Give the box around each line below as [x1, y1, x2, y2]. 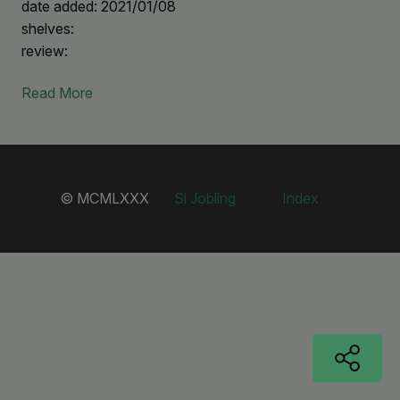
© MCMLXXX [60, 189, 153, 208]
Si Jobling [174, 189, 236, 208]
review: [21, 41, 68, 60]
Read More [21, 83, 93, 102]
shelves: [21, 19, 74, 37]
